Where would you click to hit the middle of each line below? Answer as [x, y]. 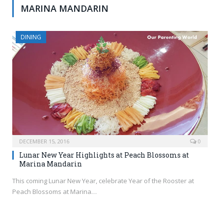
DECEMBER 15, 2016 [44, 141]
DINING [31, 37]
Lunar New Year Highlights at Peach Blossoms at [104, 155]
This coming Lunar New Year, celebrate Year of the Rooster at [103, 181]
